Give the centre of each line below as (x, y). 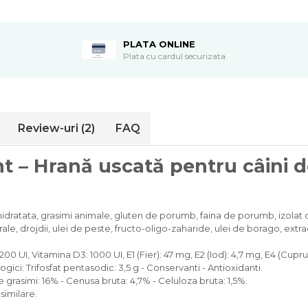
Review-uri (49, 128)
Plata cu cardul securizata (175, 56)
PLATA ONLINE (159, 44)
